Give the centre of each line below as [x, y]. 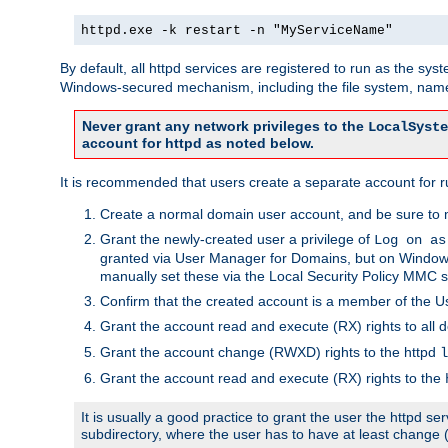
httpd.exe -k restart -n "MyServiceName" [237, 30]
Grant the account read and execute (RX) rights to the [272, 377]
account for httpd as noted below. [198, 142]
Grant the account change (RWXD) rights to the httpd [270, 351]
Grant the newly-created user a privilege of [237, 238]
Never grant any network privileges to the [225, 125]
